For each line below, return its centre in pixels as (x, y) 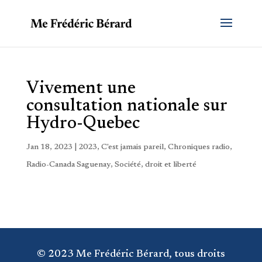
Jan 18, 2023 (49, 147)
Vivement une (81, 89)
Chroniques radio (199, 147)
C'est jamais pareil (132, 147)
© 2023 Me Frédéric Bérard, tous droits (131, 254)
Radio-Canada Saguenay (68, 165)
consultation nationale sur (126, 106)
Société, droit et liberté (155, 165)
